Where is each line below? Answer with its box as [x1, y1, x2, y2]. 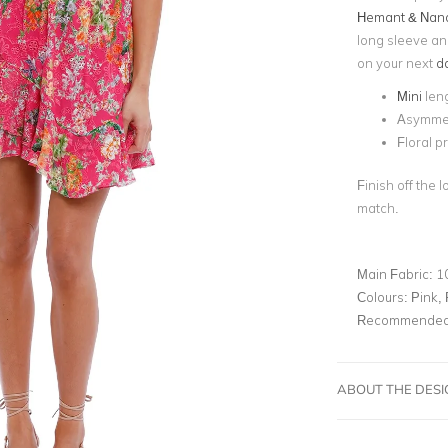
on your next [356, 55, 436, 71]
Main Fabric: [356, 265, 436, 282]
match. [356, 199, 402, 216]
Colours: [356, 288, 411, 305]
